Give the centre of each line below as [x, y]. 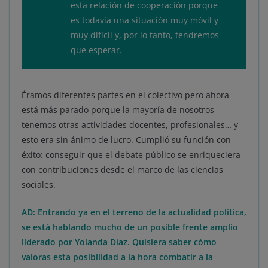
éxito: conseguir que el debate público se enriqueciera [131, 155]
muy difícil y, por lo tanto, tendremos [145, 35]
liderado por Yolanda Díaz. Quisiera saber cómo [119, 242]
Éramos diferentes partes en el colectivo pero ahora [125, 95]
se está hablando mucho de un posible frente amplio [130, 227]
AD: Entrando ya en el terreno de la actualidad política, [134, 212]
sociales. [39, 185]
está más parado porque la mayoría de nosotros [118, 110]
